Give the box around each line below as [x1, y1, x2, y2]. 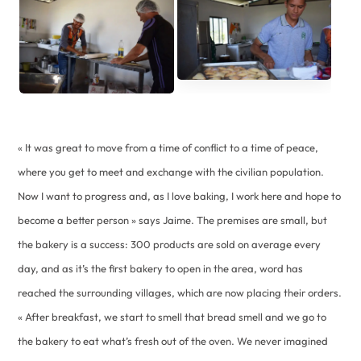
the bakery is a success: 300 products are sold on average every [18, 237, 322, 251]
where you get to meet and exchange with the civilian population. [18, 164, 325, 178]
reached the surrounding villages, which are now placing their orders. [18, 285, 342, 299]
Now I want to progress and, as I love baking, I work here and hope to [18, 189, 342, 202]
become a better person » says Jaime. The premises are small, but [18, 213, 328, 226]
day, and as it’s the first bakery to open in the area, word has [18, 261, 304, 275]
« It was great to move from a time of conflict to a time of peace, [18, 140, 319, 154]
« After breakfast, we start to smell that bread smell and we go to [18, 309, 327, 323]
